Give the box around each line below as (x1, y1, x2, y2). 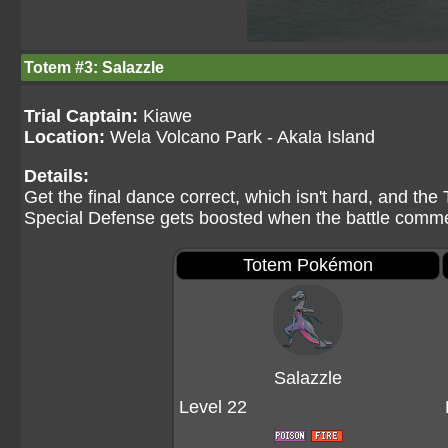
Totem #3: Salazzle (24, 59, 164, 76)
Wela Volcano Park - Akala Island (105, 127, 375, 147)
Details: (24, 166, 89, 186)
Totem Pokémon (243, 255, 373, 275)
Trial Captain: (24, 106, 138, 126)
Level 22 (179, 397, 247, 417)
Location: (24, 127, 105, 147)
